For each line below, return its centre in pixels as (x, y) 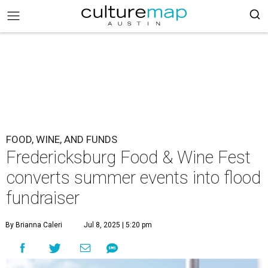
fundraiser (43, 198)
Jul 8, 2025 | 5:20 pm (118, 225)
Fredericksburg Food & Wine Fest (128, 157)
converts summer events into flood (133, 178)
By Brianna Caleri (34, 225)
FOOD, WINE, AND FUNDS (62, 139)
